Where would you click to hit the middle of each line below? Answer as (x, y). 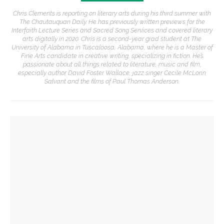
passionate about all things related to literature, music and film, (112, 64)
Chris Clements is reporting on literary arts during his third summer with (112, 13)
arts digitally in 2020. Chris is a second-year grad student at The (112, 38)
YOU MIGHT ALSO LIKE (57, 121)
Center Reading (38, 169)
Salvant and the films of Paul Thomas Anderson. (112, 81)
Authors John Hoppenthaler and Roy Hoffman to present (105, 196)
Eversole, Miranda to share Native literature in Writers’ (102, 160)
